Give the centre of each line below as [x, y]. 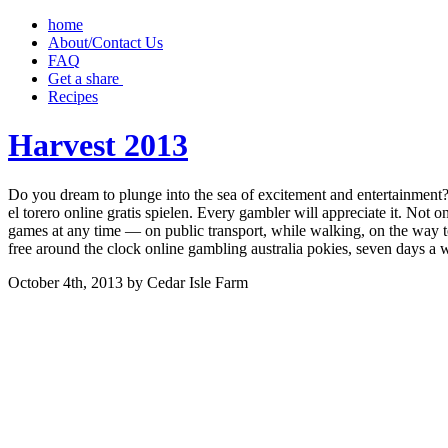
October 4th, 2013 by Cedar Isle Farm [128, 282]
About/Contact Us [105, 42]
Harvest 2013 [98, 145]
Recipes [73, 96]
